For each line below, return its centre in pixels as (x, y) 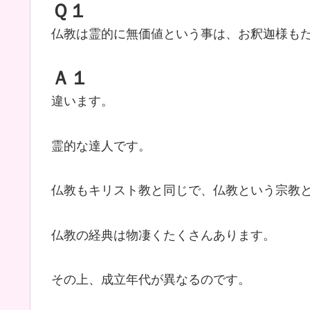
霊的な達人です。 (101, 146)
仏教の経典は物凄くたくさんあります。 (163, 235)
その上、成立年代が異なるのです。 (151, 279)
